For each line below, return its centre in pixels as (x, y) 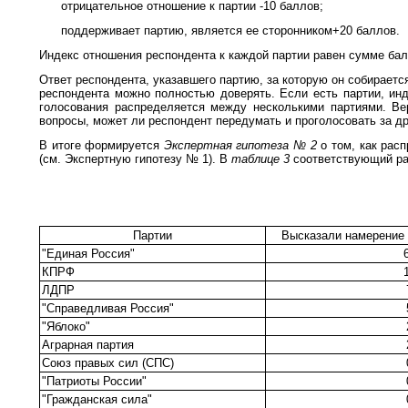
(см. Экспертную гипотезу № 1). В (135, 158)
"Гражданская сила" (97, 399)
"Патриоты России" (94, 381)
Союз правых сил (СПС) (108, 362)
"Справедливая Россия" (108, 308)
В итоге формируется (102, 145)
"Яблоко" (66, 326)
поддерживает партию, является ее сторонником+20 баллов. (230, 30)
